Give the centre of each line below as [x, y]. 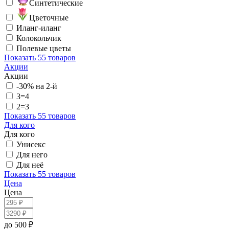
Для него [32, 154]
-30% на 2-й [37, 86]
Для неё [30, 165]
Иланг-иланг [39, 28]
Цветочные [49, 17]
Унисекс [31, 144]
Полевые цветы [44, 48]
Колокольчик [39, 38]
